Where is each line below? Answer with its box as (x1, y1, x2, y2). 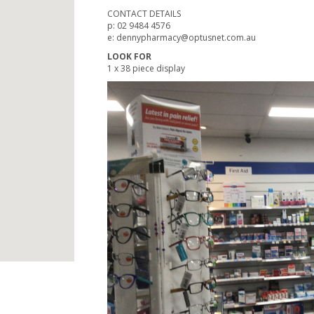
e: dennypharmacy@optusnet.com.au (107, 31, 257, 43)
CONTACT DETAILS (107, 7, 182, 20)
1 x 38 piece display (107, 62, 186, 74)
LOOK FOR (107, 50, 152, 62)
